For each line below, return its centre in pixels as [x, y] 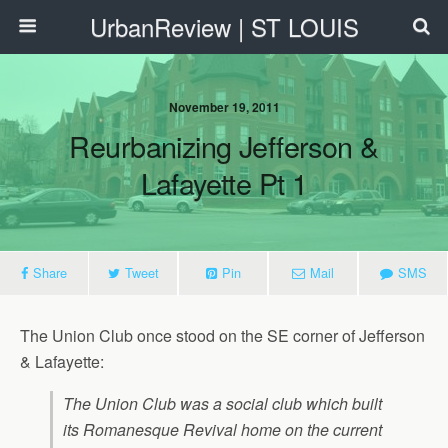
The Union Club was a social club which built [222, 403]
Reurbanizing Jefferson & [224, 145]
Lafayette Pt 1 [224, 182]
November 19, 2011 [224, 107]
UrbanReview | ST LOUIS [224, 26]
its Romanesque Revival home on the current [222, 429]
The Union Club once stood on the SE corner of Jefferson [222, 335]
